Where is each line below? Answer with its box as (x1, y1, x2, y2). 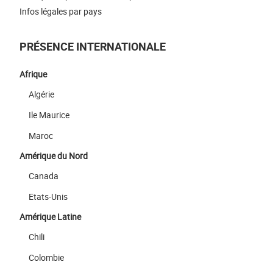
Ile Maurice (29, 109, 69, 121)
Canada (29, 170, 58, 182)
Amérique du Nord (19, 150, 88, 162)
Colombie (29, 252, 64, 264)
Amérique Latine (19, 211, 81, 223)
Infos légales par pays (19, 5, 102, 17)
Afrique (19, 68, 47, 80)
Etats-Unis (29, 191, 68, 203)
